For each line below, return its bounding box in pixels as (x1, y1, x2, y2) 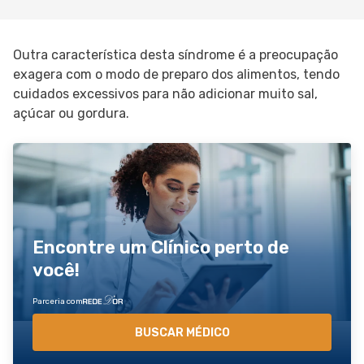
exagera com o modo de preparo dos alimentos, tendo (13, 67, 340, 82)
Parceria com (32, 297, 83, 306)
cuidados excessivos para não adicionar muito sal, (13, 86, 318, 102)
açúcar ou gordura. (13, 106, 129, 121)
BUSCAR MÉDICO (134, 325, 230, 340)
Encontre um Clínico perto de (32, 236, 289, 258)
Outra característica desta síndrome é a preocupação (13, 47, 338, 63)
